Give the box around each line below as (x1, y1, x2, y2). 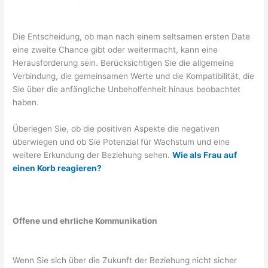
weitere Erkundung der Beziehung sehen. (13, 150, 173, 160)
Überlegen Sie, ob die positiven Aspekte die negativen (13, 123, 220, 133)
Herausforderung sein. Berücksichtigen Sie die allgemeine (13, 58, 234, 68)
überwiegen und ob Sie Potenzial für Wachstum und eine (13, 136, 230, 147)
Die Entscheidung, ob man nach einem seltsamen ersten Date (13, 32, 251, 42)
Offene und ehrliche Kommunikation (13, 215, 158, 226)
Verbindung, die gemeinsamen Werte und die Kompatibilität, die (13, 71, 255, 81)
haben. (13, 98, 39, 108)
